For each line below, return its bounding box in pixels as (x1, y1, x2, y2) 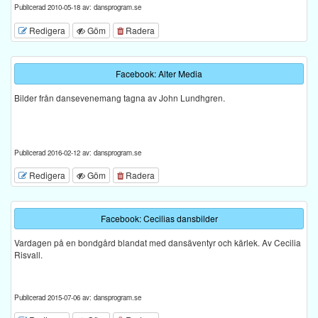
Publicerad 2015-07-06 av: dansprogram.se (14, 292, 141, 302)
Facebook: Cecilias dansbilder (100, 212, 218, 224)
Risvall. (14, 248, 43, 261)
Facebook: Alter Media (116, 67, 202, 79)
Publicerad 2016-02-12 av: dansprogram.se (14, 147, 141, 158)
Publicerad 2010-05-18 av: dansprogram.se (14, 2, 141, 13)
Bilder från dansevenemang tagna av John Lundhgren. (14, 91, 225, 104)
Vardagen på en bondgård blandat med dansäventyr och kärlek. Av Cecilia (14, 236, 301, 248)
